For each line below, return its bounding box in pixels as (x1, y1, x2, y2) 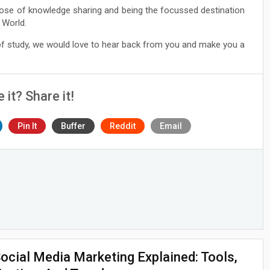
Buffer (60, 121, 86, 131)
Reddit (109, 121, 136, 131)
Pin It (17, 121, 37, 131)
